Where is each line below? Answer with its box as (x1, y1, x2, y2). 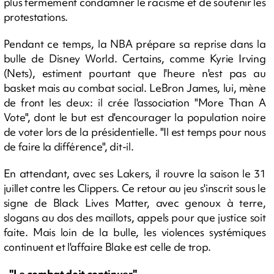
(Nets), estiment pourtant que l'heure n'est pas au (3, 66, 266, 80)
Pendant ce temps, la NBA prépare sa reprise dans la (3, 37, 266, 51)
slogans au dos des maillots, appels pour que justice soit (3, 210, 266, 224)
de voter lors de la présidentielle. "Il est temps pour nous (3, 125, 266, 139)
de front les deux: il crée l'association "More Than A (3, 95, 266, 109)
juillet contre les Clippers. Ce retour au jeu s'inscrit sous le (3, 181, 266, 195)
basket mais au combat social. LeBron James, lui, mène (3, 81, 266, 95)
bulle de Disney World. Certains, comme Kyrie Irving (3, 51, 266, 65)
